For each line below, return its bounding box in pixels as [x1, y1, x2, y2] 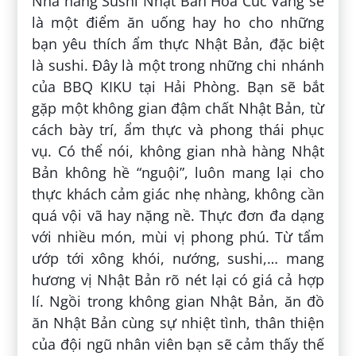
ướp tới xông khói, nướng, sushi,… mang [32, 248, 324, 268]
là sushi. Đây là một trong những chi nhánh [32, 55, 324, 75]
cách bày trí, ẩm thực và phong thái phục [32, 119, 324, 139]
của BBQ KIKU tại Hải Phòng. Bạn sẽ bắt [32, 76, 324, 96]
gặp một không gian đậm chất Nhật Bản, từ [32, 98, 324, 118]
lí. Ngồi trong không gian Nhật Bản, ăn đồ [32, 291, 324, 311]
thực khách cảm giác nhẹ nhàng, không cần [32, 184, 324, 203]
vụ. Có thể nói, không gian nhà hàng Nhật [32, 141, 324, 161]
